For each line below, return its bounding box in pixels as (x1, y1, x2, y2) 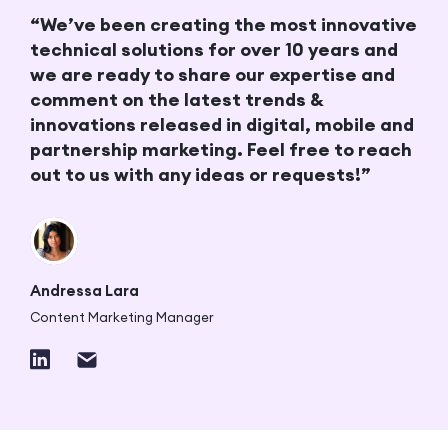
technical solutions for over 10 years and (30, 38, 398, 62)
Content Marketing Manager (30, 309, 214, 326)
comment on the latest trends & (30, 88, 324, 112)
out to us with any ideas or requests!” (30, 163, 371, 187)
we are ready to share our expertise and (30, 63, 395, 87)
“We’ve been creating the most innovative (30, 13, 417, 37)
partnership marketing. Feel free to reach (30, 138, 412, 162)
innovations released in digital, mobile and (30, 113, 414, 137)
